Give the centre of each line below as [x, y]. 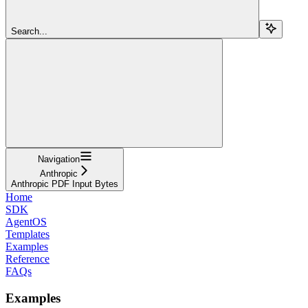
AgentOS [26, 221]
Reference [27, 258]
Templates [27, 234]
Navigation [58, 159]
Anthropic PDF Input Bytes [65, 184]
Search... [29, 31]
